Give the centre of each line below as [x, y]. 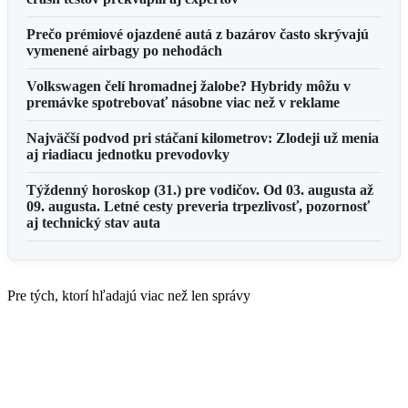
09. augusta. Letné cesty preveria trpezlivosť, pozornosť [198, 206]
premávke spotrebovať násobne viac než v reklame [183, 102]
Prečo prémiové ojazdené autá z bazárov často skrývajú [198, 34]
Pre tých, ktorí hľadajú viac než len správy [129, 295]
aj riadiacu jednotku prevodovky [128, 154]
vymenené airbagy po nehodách [124, 50]
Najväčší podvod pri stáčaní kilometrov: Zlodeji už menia [203, 138]
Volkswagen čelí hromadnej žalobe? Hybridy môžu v [189, 86]
